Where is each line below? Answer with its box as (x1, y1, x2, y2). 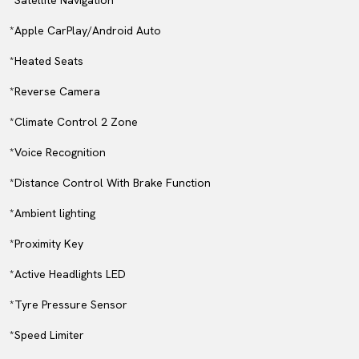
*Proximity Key (10, 236, 83, 251)
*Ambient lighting (10, 206, 95, 220)
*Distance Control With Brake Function (10, 175, 211, 190)
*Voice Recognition (10, 145, 106, 159)
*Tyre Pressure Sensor (10, 297, 127, 312)
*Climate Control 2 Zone (10, 115, 138, 129)
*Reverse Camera (10, 84, 100, 99)
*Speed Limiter (10, 328, 84, 342)
